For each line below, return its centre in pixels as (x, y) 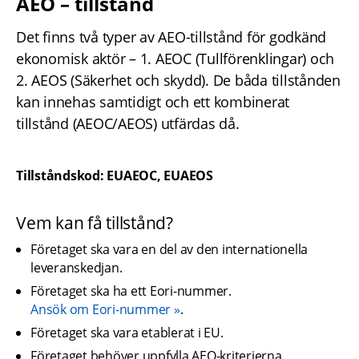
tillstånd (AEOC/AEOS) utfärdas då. (128, 124)
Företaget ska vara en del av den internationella (169, 249)
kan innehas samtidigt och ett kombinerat (153, 102)
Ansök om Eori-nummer (101, 309)
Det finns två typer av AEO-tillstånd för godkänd (171, 37)
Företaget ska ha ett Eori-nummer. (133, 290)
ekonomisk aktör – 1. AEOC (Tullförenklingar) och (175, 59)
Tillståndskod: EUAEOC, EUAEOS (115, 176)
